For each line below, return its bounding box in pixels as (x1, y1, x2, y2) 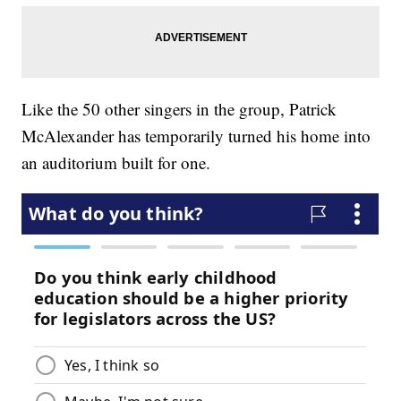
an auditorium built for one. (21, 151, 211, 175)
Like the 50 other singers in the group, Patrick (21, 98, 337, 121)
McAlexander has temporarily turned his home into (21, 124, 371, 148)
